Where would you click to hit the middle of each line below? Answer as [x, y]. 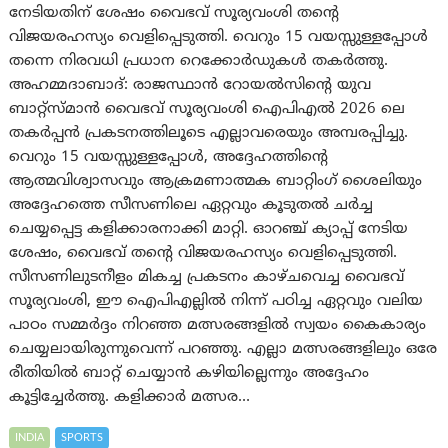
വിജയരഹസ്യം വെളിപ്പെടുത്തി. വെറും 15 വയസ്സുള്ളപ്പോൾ [219, 37]
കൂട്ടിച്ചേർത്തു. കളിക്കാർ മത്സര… [130, 397]
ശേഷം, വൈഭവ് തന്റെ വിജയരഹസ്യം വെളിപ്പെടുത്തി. [203, 253]
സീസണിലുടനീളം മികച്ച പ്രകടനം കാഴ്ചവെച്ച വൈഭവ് [207, 277]
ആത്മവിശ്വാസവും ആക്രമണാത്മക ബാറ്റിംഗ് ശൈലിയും [216, 181]
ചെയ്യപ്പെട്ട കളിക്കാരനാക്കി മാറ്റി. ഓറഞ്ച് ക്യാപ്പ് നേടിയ [209, 229]
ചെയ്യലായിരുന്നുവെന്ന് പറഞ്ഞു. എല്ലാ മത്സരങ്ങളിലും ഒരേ [223, 349]
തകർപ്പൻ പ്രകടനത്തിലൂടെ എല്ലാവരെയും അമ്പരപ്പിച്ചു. [209, 133]
